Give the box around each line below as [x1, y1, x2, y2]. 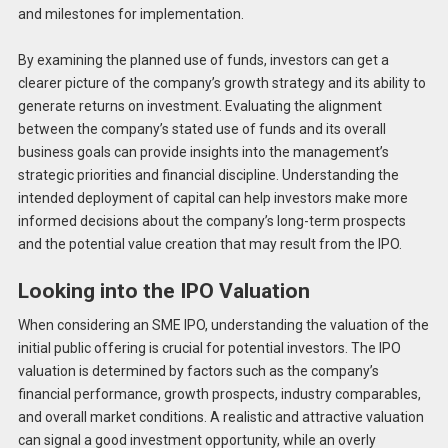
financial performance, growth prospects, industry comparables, [17, 385, 421, 402]
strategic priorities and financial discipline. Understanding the [17, 167, 399, 184]
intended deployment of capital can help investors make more [17, 190, 408, 207]
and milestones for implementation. [17, 5, 244, 22]
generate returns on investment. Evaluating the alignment [17, 98, 382, 115]
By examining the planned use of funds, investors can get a [17, 52, 389, 69]
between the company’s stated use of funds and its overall [17, 121, 386, 138]
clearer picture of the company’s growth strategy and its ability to [17, 75, 426, 92]
